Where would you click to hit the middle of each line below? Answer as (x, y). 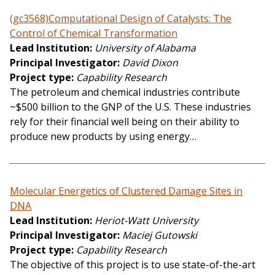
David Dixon (150, 62)
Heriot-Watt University (146, 220)
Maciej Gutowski (160, 235)
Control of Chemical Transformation (94, 33)
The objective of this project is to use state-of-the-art (133, 264)
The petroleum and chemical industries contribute (125, 92)
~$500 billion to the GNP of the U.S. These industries (130, 107)
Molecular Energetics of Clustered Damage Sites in (126, 191)
